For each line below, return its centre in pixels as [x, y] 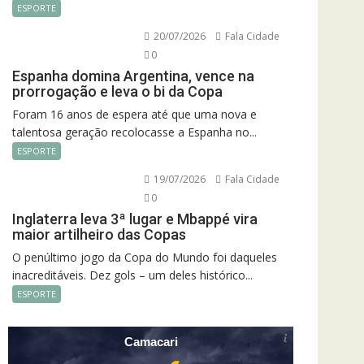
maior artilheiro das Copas [99, 234]
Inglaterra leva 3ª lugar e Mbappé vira [135, 219]
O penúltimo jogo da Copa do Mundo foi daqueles [145, 257]
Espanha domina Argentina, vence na [133, 76]
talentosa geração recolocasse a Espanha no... [134, 132]
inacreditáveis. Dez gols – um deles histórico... [132, 275]
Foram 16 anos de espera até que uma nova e [134, 114]
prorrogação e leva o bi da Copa [117, 91]
